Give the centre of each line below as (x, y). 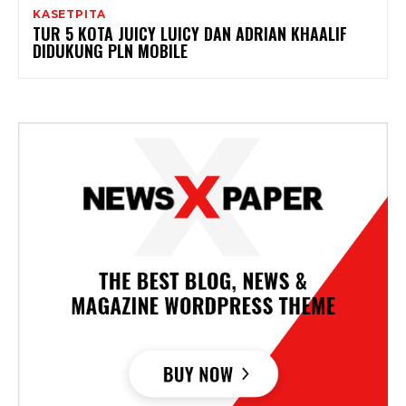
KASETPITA (70, 14)
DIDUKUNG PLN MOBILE (110, 51)
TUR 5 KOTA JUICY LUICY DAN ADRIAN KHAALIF (190, 34)
